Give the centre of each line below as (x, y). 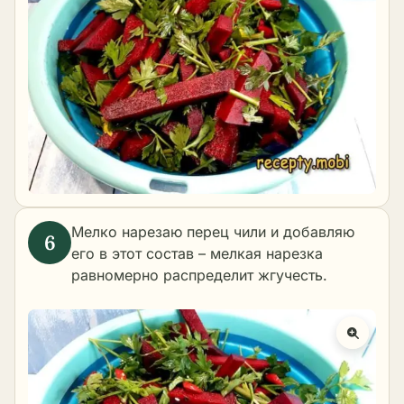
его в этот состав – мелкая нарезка (197, 254)
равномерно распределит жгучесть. (199, 275)
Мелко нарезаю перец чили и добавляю (213, 232)
